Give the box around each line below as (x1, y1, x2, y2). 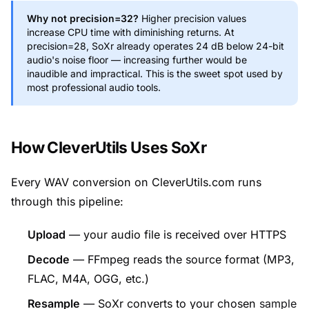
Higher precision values (139, 12, 246, 24)
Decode (28, 252, 70, 266)
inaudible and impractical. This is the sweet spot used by (27, 68, 283, 79)
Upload (28, 228, 66, 241)
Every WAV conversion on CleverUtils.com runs (11, 175, 261, 189)
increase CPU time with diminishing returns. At (27, 26, 235, 38)
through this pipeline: (11, 195, 123, 208)
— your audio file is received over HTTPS (66, 228, 286, 241)
